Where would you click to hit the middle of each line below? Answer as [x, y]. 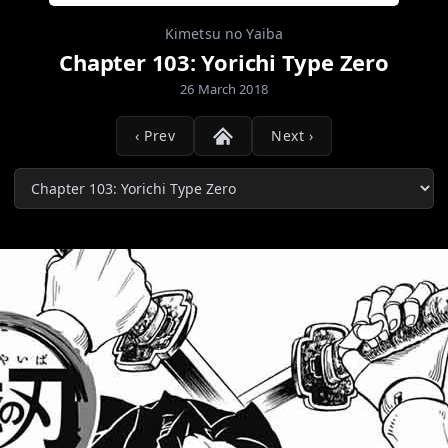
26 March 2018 [224, 89]
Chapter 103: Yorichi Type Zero [224, 62]
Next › [292, 135]
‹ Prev [155, 135]
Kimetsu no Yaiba [224, 33]
